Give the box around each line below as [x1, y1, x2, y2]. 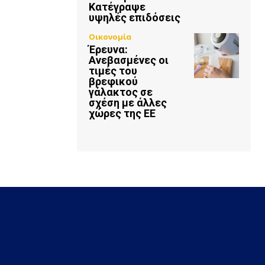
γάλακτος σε [89, 86, 153, 98]
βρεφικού [89, 75, 138, 88]
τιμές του [89, 64, 137, 77]
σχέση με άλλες [89, 96, 167, 109]
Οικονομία [89, 31, 131, 42]
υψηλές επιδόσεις [89, 11, 180, 24]
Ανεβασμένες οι [89, 54, 169, 66]
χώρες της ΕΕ [89, 107, 156, 119]
